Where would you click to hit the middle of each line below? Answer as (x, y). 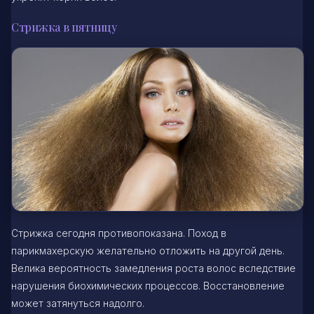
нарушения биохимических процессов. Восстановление (148, 286)
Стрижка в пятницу (64, 27)
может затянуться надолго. (78, 303)
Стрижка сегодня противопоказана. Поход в (119, 233)
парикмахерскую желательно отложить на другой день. (148, 251)
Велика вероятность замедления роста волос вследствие (153, 268)
